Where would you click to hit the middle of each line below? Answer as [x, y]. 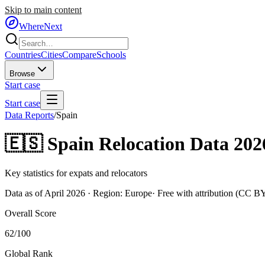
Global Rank [29, 253]
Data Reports [29, 115]
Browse [22, 74]
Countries [23, 55]
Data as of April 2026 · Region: [65, 193]
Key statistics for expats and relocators [76, 173]
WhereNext [41, 26]
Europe [138, 193]
